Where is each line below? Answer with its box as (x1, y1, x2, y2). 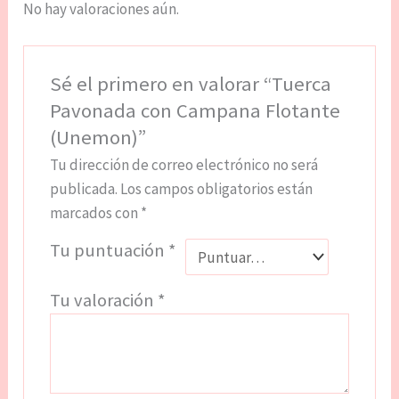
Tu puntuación (49, 239, 168, 263)
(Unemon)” (49, 125, 146, 151)
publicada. (49, 179, 118, 199)
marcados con (49, 203, 141, 224)
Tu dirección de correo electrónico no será (49, 155, 318, 175)
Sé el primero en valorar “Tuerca (49, 71, 331, 97)
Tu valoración (49, 289, 158, 313)
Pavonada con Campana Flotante (49, 98, 340, 124)
